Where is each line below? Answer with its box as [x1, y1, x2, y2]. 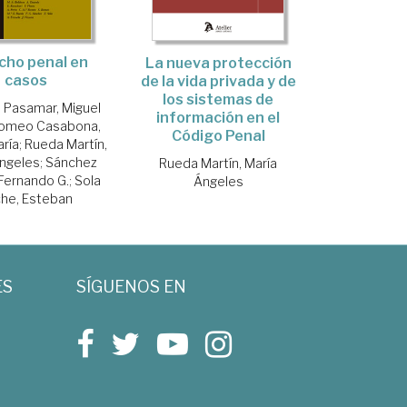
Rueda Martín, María [159, 154, 278, 171]
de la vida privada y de [140, 72, 296, 90]
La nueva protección [144, 54, 292, 72]
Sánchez [45, 154, 97, 171]
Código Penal [171, 126, 265, 144]
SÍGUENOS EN [75, 277, 186, 297]
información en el [156, 108, 281, 126]
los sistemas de [163, 90, 274, 108]
